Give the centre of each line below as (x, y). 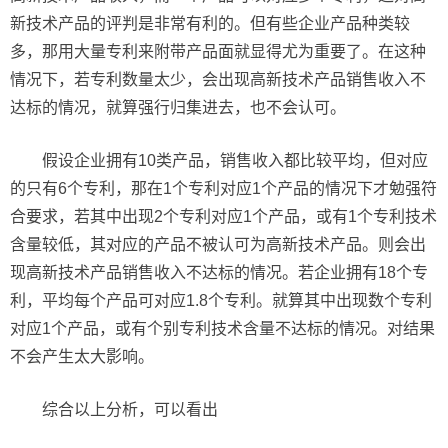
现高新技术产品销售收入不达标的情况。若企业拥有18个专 (219, 272)
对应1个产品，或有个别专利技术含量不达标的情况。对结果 (222, 328)
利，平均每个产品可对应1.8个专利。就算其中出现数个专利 (221, 300)
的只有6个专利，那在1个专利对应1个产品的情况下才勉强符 (223, 188)
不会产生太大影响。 (82, 356)
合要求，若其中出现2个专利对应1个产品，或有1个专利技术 (223, 216)
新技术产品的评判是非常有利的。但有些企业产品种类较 (210, 23)
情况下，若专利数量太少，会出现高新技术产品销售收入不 (218, 79)
